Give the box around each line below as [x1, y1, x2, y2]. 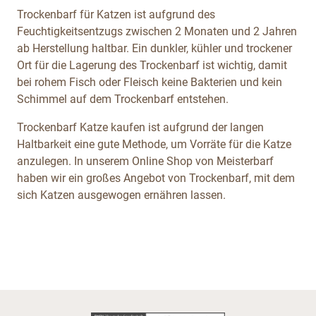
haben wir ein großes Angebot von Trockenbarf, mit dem [17, 171, 295, 185]
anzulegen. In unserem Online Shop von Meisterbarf [17, 154, 274, 168]
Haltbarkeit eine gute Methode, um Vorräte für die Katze [17, 137, 291, 151]
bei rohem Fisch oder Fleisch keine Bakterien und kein [17, 75, 282, 89]
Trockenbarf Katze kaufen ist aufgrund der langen [17, 120, 264, 134]
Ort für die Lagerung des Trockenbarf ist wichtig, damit [17, 58, 287, 72]
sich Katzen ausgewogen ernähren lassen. [17, 188, 226, 202]
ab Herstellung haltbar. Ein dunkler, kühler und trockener [17, 41, 292, 55]
